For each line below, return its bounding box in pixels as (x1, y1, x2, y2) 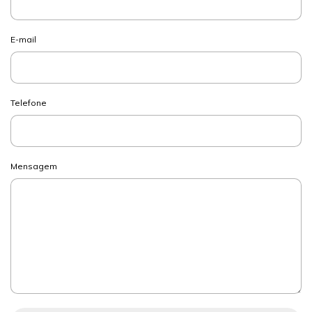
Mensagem (10, 160, 57, 171)
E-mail (10, 33, 36, 45)
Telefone (10, 97, 47, 108)
